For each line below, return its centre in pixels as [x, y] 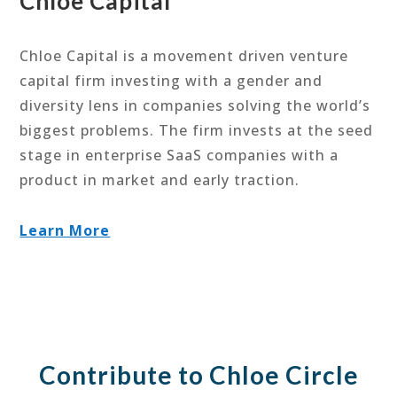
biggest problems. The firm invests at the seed [197, 130]
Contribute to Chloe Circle [198, 374]
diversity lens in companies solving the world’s [195, 105]
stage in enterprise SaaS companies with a [179, 155]
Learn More [65, 230]
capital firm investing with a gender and [171, 80]
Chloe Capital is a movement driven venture [184, 55]
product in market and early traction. [160, 179]
